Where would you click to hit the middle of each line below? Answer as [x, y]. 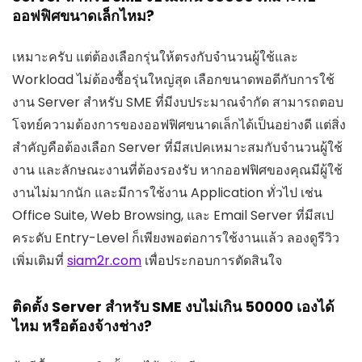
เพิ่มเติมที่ [40, 260]
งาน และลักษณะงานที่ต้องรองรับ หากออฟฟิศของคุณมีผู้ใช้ [177, 170]
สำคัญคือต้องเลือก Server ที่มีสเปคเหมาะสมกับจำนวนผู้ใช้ [177, 147]
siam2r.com [104, 260]
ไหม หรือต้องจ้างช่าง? [82, 326]
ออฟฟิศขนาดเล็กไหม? [83, 15]
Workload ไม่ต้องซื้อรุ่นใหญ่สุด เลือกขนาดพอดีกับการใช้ [173, 79]
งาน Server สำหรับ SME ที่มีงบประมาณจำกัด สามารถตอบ [178, 102]
